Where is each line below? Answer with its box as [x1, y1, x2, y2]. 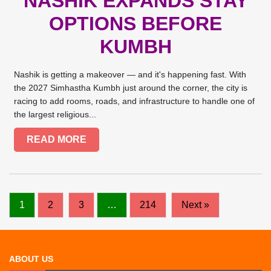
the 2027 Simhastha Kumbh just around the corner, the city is [14, 82, 248, 93]
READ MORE [27, 134, 87, 145]
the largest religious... [14, 109, 97, 119]
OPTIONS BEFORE [49, 12, 222, 34]
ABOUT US [9, 254, 53, 264]
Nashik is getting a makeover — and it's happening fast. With [14, 69, 247, 79]
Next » [181, 200, 209, 211]
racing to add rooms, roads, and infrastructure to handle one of [14, 96, 255, 106]
